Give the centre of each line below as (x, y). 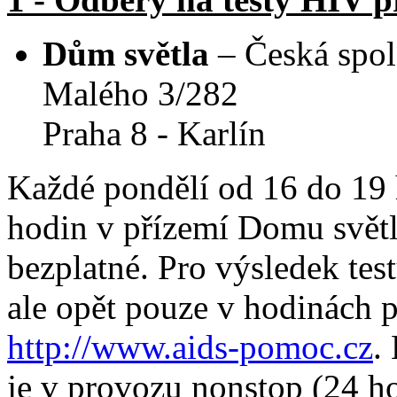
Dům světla (126, 53)
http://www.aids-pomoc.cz (190, 346)
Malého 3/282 (140, 93)
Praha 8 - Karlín (154, 133)
